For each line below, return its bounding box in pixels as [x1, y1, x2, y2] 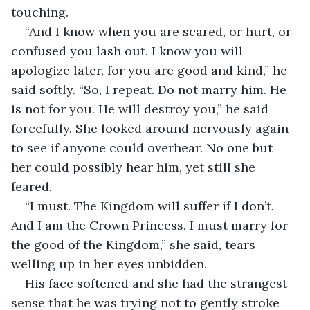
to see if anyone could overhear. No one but [11, 139, 276, 156]
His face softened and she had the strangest [25, 275, 291, 291]
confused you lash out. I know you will [11, 42, 246, 59]
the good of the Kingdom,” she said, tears [11, 236, 259, 253]
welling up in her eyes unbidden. [11, 255, 210, 272]
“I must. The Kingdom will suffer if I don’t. [25, 197, 277, 214]
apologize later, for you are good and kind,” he [11, 62, 291, 78]
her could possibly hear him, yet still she [11, 158, 259, 175]
